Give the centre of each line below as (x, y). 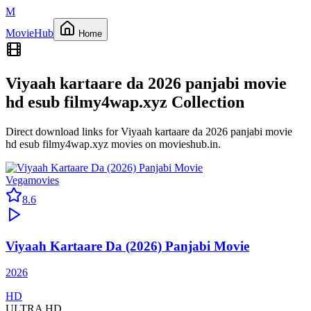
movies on (134, 144)
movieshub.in (188, 144)
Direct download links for (63, 131)
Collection (208, 102)
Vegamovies (32, 180)
